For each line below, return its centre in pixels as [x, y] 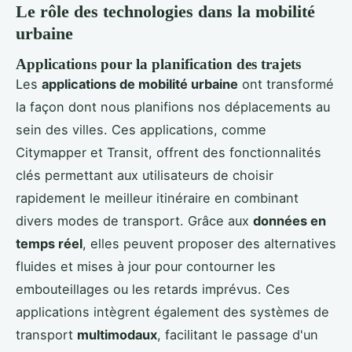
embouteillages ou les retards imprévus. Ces [153, 289]
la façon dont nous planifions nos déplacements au [173, 106]
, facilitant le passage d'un [238, 334]
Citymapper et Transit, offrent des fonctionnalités [169, 152]
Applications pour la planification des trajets [158, 64]
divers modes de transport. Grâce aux [134, 220]
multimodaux [117, 334]
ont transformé [286, 84]
